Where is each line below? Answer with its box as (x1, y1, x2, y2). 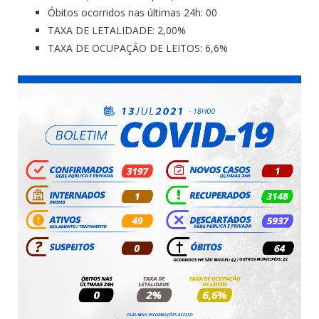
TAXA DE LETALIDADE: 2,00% (48, 23, 186, 37)
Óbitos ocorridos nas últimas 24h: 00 (48, 6, 217, 19)
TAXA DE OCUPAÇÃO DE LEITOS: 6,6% (48, 41, 228, 55)
